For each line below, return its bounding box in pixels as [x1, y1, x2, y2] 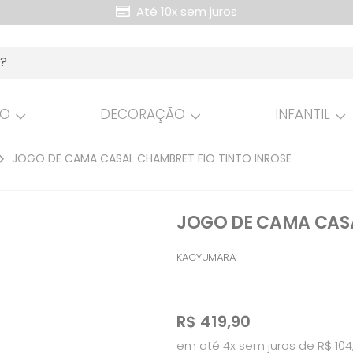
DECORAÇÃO [99, 105, 185, 127]
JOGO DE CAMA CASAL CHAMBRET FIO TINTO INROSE [12, 150, 292, 169]
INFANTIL [275, 105, 331, 127]
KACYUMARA [176, 250, 236, 266]
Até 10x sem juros [132, 3, 237, 23]
